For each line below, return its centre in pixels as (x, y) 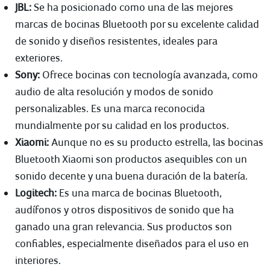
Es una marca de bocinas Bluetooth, (139, 193)
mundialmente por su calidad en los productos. (122, 125)
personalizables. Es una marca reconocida (110, 108)
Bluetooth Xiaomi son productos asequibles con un (131, 159)
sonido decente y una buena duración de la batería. (131, 176)
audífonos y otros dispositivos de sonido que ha (124, 209)
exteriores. (39, 58)
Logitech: (36, 193)
